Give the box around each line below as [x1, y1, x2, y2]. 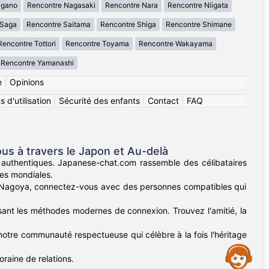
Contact [147, 95, 179, 106]
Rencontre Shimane [165, 20, 232, 29]
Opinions [9, 77, 44, 88]
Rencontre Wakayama [139, 39, 213, 49]
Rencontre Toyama [65, 39, 129, 49]
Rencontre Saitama [26, 20, 91, 29]
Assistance [68, 242, 110, 252]
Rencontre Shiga [100, 20, 156, 29]
